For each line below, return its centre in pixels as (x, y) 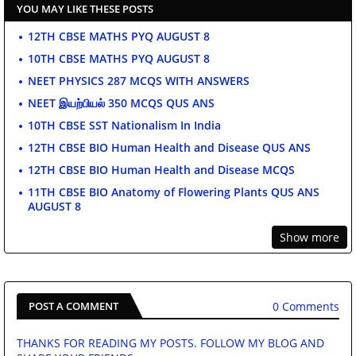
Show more (310, 238)
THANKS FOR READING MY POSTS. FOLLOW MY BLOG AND (170, 343)
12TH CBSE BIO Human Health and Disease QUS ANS (169, 148)
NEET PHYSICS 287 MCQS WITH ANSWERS (139, 81)
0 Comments (306, 306)
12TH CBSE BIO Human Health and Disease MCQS (161, 170)
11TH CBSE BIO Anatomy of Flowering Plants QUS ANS (174, 192)
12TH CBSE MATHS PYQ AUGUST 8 (119, 37)
